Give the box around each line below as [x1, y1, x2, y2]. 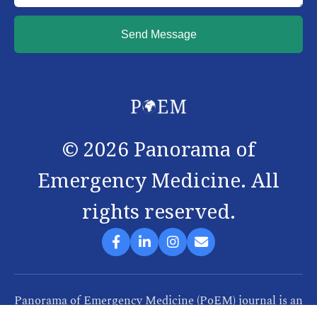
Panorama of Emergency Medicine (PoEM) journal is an [14, 291, 303, 310]
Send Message [120, 28, 197, 40]
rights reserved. [81, 200, 236, 224]
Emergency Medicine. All [38, 168, 279, 192]
